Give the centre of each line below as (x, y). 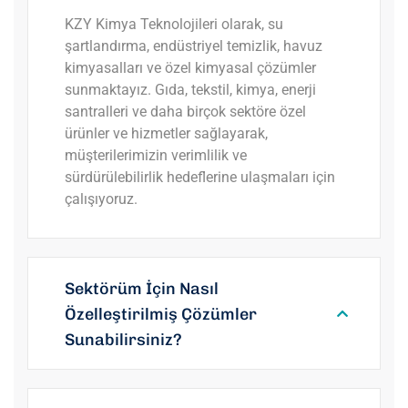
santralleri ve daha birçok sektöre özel (185, 112)
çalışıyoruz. (101, 199)
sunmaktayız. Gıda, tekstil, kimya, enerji (190, 90)
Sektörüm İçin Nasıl (142, 289)
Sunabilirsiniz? (123, 340)
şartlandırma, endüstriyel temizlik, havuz (194, 46)
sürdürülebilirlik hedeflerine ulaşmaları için (200, 177)
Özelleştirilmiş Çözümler (161, 314)
